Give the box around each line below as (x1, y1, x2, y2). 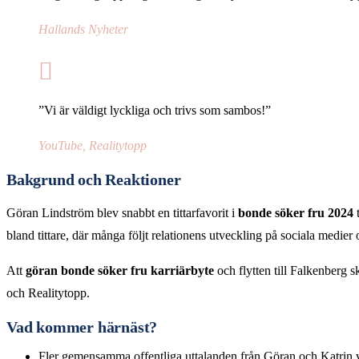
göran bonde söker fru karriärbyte (26, 264, 214, 278)
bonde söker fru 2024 (238, 206, 353, 220)
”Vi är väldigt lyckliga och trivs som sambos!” (38, 103, 271, 118)
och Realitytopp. (6, 286, 90, 301)
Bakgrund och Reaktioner (6, 171, 181, 189)
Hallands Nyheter (38, 22, 128, 37)
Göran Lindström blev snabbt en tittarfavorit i (6, 206, 238, 220)
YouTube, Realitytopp (38, 139, 147, 153)
